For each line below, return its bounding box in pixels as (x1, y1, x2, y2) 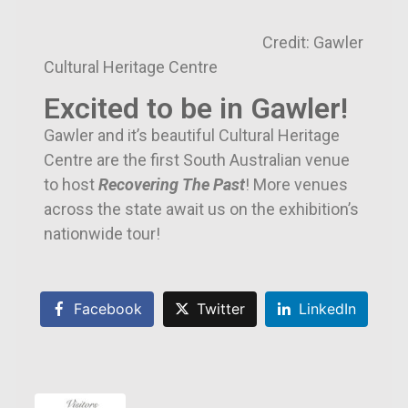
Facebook (73, 300, 142, 319)
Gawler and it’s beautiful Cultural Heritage (44, 126, 340, 145)
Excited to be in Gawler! (44, 91, 348, 126)
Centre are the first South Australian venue (44, 150, 350, 169)
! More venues (245, 175, 348, 194)
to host (44, 175, 98, 194)
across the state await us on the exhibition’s (44, 199, 359, 219)
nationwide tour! (44, 224, 160, 243)
